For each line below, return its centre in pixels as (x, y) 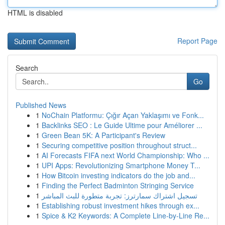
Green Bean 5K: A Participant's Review (103, 135)
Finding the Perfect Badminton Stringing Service (118, 185)
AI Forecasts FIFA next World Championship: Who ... (126, 155)
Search (27, 68)
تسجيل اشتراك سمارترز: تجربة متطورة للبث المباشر (120, 195)
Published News (41, 105)
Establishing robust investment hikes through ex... (121, 205)
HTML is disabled (35, 13)
